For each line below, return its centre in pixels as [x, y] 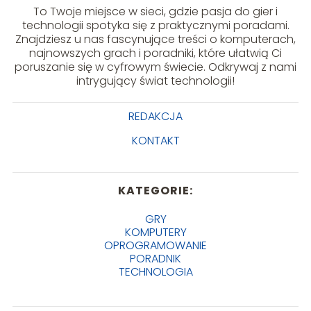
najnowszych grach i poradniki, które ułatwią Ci [155, 53]
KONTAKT [155, 140]
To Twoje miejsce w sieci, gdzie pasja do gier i [155, 11]
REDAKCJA [155, 116]
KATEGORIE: [155, 190]
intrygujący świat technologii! [155, 81]
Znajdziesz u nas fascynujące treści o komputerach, [155, 39]
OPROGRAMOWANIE [155, 245]
